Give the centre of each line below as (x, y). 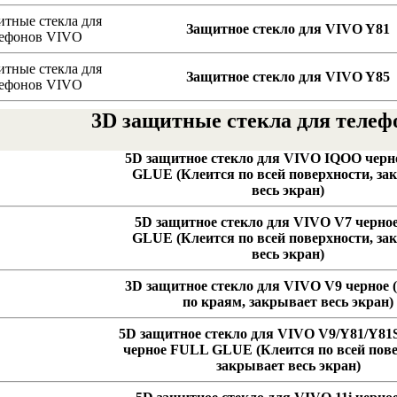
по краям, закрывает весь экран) (288, 302)
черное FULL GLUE (188, 350)
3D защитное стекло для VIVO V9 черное (257, 286)
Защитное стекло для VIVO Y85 (288, 77)
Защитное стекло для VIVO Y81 (288, 29)
